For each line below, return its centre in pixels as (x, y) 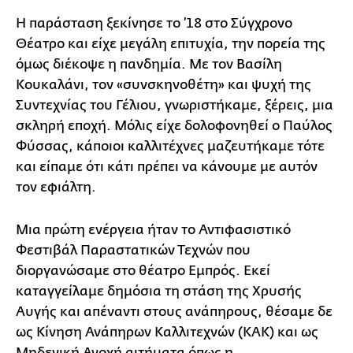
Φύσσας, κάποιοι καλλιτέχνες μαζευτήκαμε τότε (170, 146)
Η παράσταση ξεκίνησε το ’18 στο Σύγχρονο (154, 23)
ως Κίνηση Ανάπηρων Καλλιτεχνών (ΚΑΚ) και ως (167, 332)
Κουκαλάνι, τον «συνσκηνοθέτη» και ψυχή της (163, 84)
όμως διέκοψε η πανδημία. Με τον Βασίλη (149, 64)
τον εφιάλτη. (56, 187)
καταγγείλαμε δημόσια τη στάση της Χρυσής (159, 291)
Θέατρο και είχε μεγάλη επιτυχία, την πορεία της (171, 43)
